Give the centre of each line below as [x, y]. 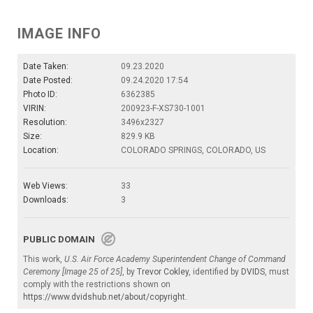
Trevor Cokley [163, 272]
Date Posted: [48, 81]
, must [277, 272]
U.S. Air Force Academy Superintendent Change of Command [175, 260]
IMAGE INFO [59, 34]
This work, [44, 260]
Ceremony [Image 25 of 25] [73, 272]
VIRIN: [35, 109]
